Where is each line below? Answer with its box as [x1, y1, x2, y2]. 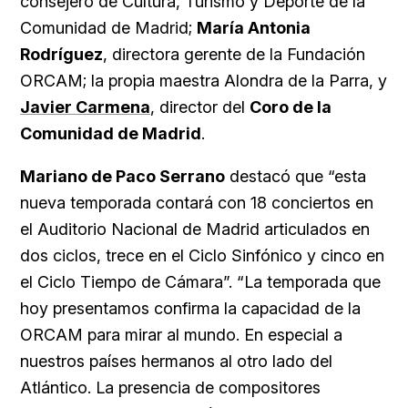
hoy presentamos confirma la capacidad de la [20, 299, 361, 319]
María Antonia [197, 18, 311, 38]
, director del [150, 97, 250, 117]
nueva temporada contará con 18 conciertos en [20, 193, 373, 213]
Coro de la [250, 97, 331, 117]
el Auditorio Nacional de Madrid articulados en [20, 219, 370, 240]
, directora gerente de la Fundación [103, 45, 365, 65]
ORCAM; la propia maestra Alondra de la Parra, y [20, 71, 387, 91]
